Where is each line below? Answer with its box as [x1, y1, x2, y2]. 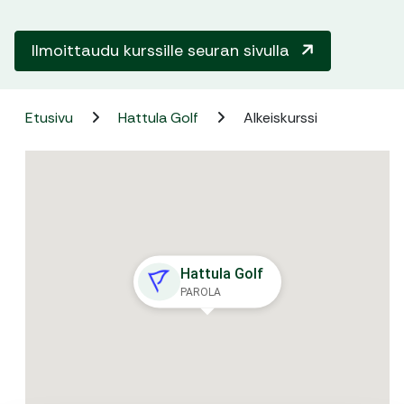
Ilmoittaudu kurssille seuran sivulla [32, 40, 294, 61]
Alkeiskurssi [243, 108, 317, 127]
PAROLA [180, 286, 222, 299]
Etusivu [25, 108, 77, 127]
